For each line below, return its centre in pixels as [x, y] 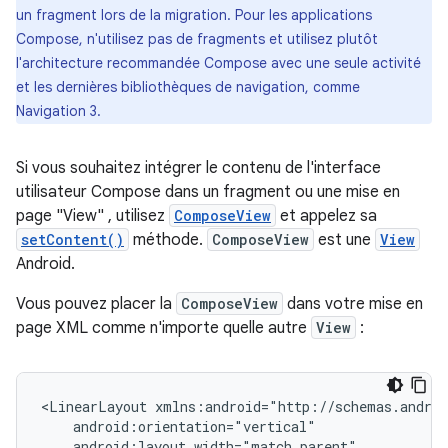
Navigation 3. [58, 111]
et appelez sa [326, 216]
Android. [45, 264]
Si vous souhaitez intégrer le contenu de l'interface [198, 168]
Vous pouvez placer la [96, 304]
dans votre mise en [353, 304]
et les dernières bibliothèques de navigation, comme [188, 87]
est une [344, 240]
